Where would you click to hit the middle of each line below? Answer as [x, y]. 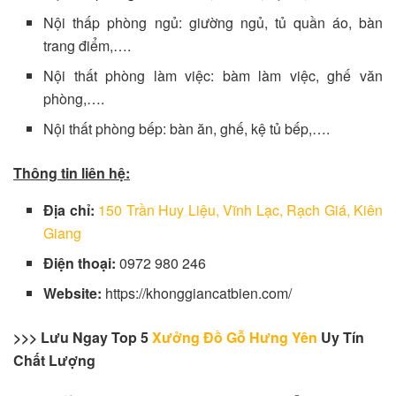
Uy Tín [341, 337]
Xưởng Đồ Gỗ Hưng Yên [235, 337]
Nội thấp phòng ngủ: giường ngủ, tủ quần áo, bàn [213, 22]
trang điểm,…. [88, 45]
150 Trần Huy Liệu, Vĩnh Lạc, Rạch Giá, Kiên [241, 209]
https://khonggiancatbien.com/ [199, 293]
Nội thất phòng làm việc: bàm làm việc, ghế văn [213, 75]
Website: [75, 293]
